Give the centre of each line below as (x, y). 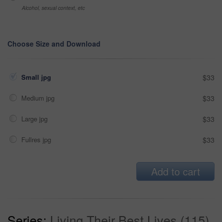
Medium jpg (39, 98)
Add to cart (175, 171)
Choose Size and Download (54, 43)
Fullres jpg (37, 139)
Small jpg (37, 77)
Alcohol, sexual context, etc (53, 7)
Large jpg (35, 118)
